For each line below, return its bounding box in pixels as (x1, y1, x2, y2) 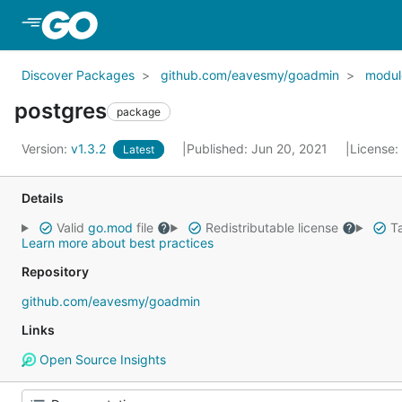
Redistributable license (201, 220, 342, 235)
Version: (22, 141, 71, 156)
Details (22, 190, 64, 205)
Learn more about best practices (22, 235, 214, 250)
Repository (22, 264, 89, 279)
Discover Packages (22, 67, 135, 83)
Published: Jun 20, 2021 (187, 141, 331, 156)
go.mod (87, 220, 133, 235)
